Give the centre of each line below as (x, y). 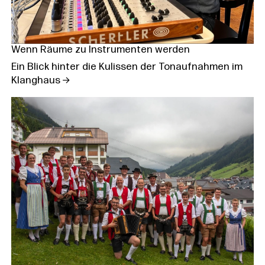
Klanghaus (35, 81)
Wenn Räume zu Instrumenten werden (100, 50)
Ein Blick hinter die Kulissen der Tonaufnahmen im (127, 67)
